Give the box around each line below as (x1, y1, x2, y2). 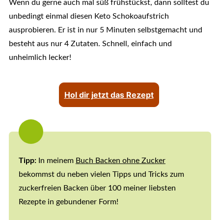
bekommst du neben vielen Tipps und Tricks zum (18, 170, 184, 179)
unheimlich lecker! (8, 54, 71, 62)
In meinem (38, 157, 76, 165)
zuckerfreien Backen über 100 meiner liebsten (18, 184, 176, 192)
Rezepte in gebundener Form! (18, 198, 118, 206)
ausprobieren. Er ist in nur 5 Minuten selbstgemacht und (8, 26, 202, 34)
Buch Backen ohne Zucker (75, 157, 165, 165)
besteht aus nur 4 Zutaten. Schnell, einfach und (8, 40, 172, 48)
